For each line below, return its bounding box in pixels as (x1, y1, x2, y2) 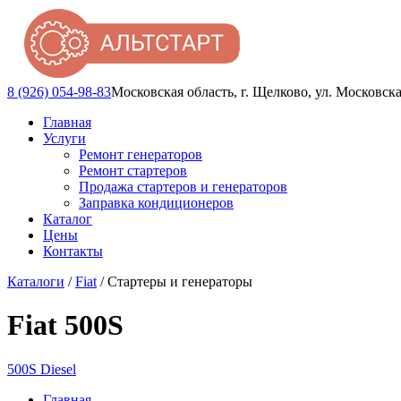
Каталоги (7, 274, 64, 289)
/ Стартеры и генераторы (97, 274, 252, 289)
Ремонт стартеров (79, 163, 187, 178)
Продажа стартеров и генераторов (79, 179, 287, 194)
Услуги (43, 131, 86, 146)
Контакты (43, 243, 103, 259)
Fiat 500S (7, 309, 124, 342)
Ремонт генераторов (79, 147, 202, 162)
